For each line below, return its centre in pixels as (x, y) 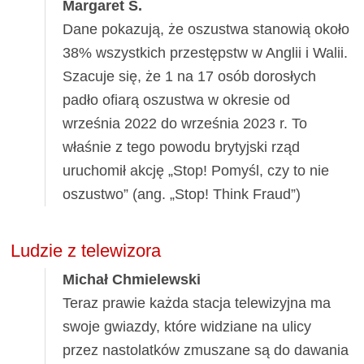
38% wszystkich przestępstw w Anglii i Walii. (206, 52)
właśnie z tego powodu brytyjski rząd (182, 147)
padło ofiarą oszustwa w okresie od (177, 100)
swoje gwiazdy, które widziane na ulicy (187, 326)
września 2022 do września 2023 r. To (185, 123)
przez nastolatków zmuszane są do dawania (206, 350)
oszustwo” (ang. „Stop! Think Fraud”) (182, 194)
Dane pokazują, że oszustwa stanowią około (206, 29)
